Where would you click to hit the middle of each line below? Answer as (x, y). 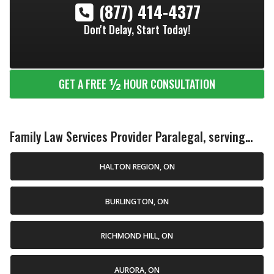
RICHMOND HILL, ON (137, 235)
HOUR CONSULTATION (168, 84)
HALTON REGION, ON (137, 167)
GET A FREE (84, 84)
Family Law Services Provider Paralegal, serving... (131, 136)
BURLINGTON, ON (137, 201)
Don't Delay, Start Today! (137, 30)
